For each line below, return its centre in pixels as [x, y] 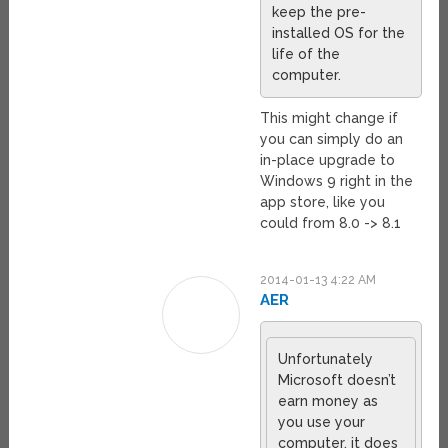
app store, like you [323, 201]
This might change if [329, 117]
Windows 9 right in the [337, 180]
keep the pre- [319, 11]
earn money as [328, 400]
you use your [322, 421]
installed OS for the [339, 32]
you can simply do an [332, 138]
